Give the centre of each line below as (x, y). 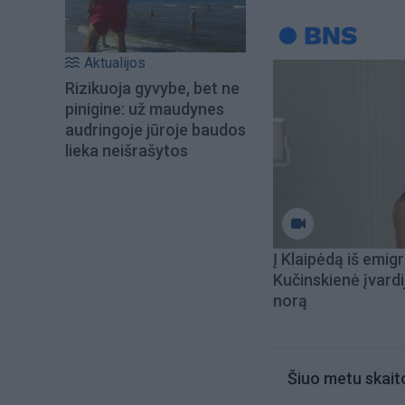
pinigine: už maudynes (145, 109)
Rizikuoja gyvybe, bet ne (152, 89)
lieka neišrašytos (127, 151)
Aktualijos (115, 63)
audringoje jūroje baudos (155, 130)
